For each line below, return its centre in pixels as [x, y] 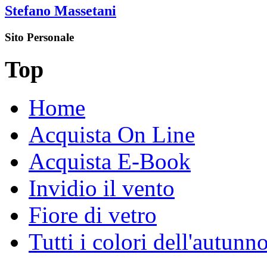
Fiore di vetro [93, 215]
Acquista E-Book [110, 162]
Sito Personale [39, 37]
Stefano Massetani [60, 10]
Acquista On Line [112, 135]
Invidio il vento [102, 188]
